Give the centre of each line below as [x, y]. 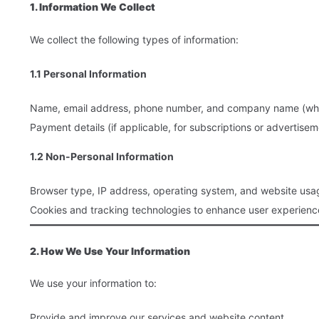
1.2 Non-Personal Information [102, 156]
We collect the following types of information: [134, 39]
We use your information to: [93, 283]
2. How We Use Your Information [110, 251]
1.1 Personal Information [88, 73]
